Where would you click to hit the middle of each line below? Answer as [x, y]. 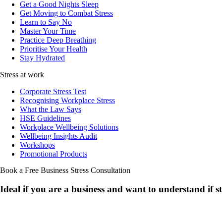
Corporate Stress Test [53, 91]
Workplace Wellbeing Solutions [69, 127]
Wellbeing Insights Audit [58, 136]
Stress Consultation [99, 170]
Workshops [37, 145]
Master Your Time [48, 31]
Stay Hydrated [42, 57]
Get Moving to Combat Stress [66, 13]
